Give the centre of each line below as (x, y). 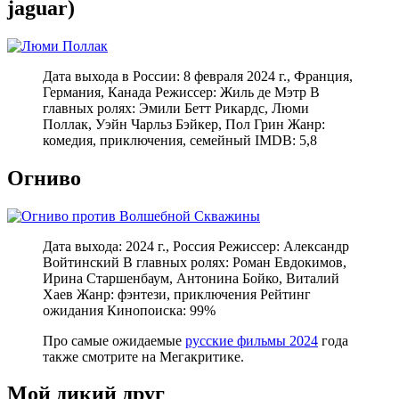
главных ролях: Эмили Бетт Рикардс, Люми (176, 108)
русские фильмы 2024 (252, 340)
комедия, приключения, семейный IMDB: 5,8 (180, 140)
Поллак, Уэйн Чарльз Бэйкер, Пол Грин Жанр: (184, 124)
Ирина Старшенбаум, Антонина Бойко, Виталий (191, 278)
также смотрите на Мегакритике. (143, 356)
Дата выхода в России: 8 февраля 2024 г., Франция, (198, 76)
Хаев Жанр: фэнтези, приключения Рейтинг (177, 294)
